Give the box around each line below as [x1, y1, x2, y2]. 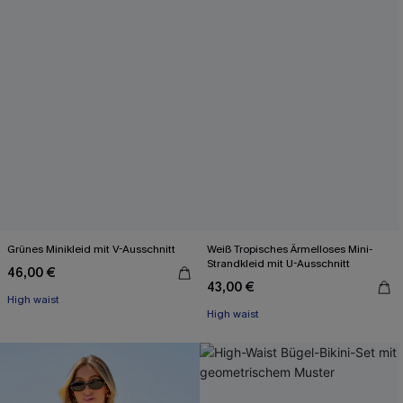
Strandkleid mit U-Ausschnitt [207, 256, 350, 271]
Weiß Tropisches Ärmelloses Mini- [207, 242, 372, 256]
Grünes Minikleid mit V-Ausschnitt [7, 242, 175, 256]
